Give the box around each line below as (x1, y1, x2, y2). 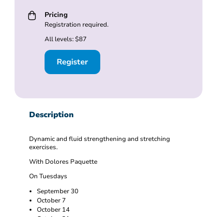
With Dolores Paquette (29, 157, 97, 166)
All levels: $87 (44, 35, 87, 44)
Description (29, 109, 74, 121)
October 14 (37, 205, 70, 214)
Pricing (44, 10, 68, 20)
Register (56, 56, 88, 67)
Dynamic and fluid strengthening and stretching (29, 135, 170, 144)
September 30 (37, 186, 78, 196)
